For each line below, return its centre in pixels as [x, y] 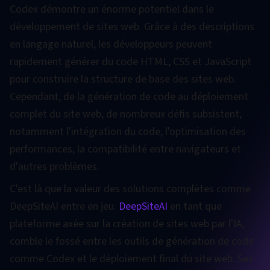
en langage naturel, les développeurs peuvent [111, 44]
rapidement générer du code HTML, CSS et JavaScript [130, 62]
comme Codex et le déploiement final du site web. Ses [131, 259]
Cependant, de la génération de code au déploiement [129, 97]
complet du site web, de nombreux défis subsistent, [126, 114]
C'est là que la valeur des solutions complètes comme [130, 189]
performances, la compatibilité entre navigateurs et [125, 149]
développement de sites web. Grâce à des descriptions [132, 27]
